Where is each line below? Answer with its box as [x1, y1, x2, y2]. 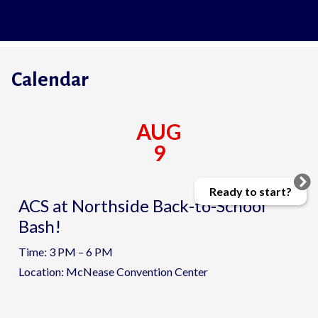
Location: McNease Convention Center [18, 265, 208, 279]
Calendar [11, 69, 89, 91]
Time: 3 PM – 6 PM [18, 245, 113, 259]
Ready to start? [209, 184, 292, 198]
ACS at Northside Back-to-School [18, 195, 265, 216]
